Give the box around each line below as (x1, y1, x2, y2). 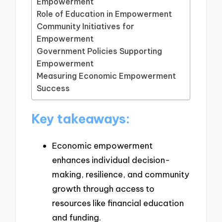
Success (37, 83, 70, 94)
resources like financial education (52, 197, 184, 208)
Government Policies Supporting (37, 46, 163, 56)
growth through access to (52, 183, 155, 194)
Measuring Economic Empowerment (37, 71, 176, 81)
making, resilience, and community (52, 168, 189, 179)
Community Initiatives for (37, 21, 135, 32)
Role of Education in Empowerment (37, 9, 172, 19)
